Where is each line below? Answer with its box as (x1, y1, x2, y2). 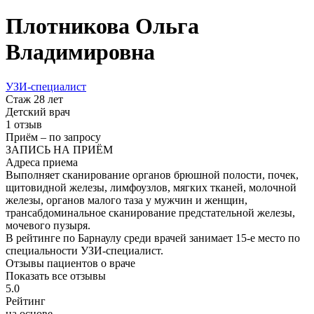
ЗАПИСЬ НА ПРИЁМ (6, 143, 113, 156)
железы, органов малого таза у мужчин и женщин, (6, 193, 247, 206)
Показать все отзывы (6, 269, 106, 282)
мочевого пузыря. (6, 219, 90, 231)
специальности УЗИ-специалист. (6, 244, 163, 257)
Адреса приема (6, 156, 78, 168)
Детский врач (6, 105, 70, 118)
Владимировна (6, 39, 155, 65)
